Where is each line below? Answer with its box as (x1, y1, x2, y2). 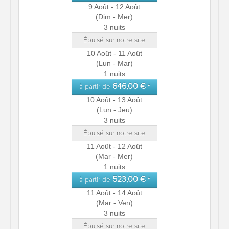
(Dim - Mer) (96, 13, 133, 21)
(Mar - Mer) (96, 152, 133, 161)
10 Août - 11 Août (86, 49, 142, 57)
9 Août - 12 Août (88, 3, 140, 11)
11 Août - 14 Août (86, 189, 142, 197)
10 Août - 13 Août (86, 96, 142, 104)
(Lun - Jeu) (96, 106, 132, 114)
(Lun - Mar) (96, 59, 133, 67)
